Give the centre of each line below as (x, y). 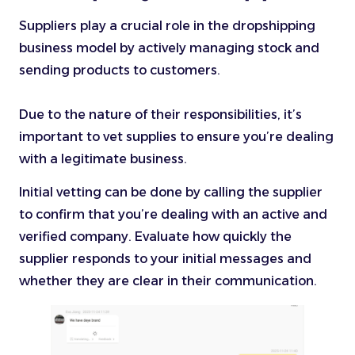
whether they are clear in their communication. (170, 281)
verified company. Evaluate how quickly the (155, 237)
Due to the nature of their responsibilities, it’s (160, 114)
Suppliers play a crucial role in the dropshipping (167, 25)
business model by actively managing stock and (169, 48)
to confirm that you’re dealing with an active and (173, 215)
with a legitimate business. (105, 158)
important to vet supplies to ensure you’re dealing (176, 136)
